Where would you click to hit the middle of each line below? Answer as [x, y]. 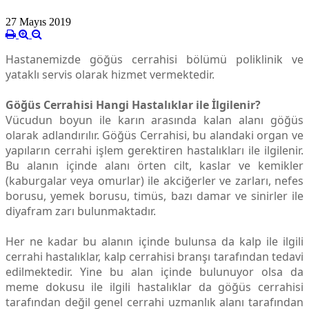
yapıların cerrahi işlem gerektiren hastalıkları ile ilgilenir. [154, 151]
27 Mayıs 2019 [38, 22]
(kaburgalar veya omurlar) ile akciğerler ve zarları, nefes [154, 181]
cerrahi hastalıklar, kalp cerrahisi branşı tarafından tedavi [154, 257]
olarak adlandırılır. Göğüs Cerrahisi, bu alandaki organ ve [154, 136]
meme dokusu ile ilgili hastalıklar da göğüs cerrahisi [154, 287]
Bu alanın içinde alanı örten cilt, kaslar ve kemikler [154, 166]
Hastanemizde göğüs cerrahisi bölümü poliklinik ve [154, 60]
